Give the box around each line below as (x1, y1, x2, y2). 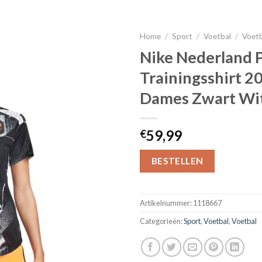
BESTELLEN (151, 155, 204, 166)
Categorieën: (140, 216, 184, 226)
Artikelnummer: (140, 198, 193, 208)
